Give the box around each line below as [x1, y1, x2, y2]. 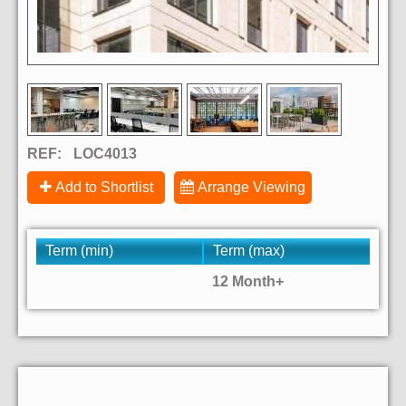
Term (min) [45, 243, 113, 259]
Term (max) [213, 243, 285, 259]
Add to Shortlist [54, 179, 153, 196]
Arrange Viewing [198, 179, 305, 196]
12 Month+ [212, 274, 284, 290]
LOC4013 [73, 146, 137, 162]
